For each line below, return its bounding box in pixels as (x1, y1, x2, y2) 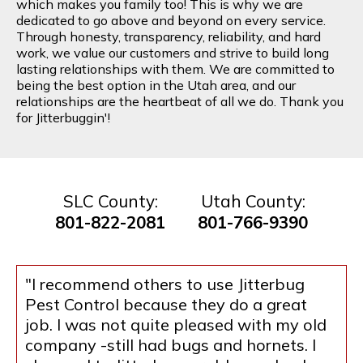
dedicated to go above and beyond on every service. (16, 12, 326, 29)
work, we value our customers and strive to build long (16, 45, 329, 62)
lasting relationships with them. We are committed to (16, 61, 335, 78)
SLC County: (62, 190, 158, 212)
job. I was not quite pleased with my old (25, 314, 327, 335)
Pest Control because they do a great (25, 294, 307, 315)
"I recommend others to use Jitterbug (25, 274, 305, 295)
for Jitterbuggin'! (16, 109, 110, 126)
